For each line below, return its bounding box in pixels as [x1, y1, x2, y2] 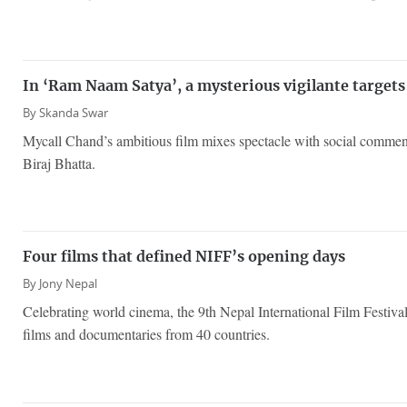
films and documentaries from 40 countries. [23, 324, 270, 344]
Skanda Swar [39, 104, 108, 121]
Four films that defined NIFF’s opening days [23, 250, 345, 265]
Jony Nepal [39, 276, 97, 293]
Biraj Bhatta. [23, 153, 95, 173]
